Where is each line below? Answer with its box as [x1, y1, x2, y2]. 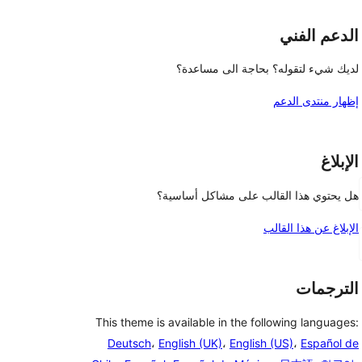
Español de [301, 335, 359, 350]
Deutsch [107, 335, 151, 350]
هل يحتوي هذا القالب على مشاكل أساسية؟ [157, 188, 359, 202]
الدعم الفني [280, 25, 359, 45]
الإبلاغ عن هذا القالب [263, 221, 359, 234]
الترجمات [296, 279, 359, 298]
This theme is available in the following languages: [95, 314, 359, 329]
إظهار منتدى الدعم [273, 94, 359, 108]
